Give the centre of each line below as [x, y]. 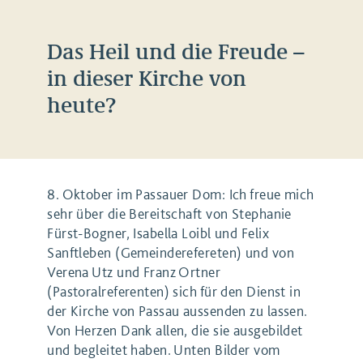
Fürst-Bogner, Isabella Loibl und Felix [158, 233]
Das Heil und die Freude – [176, 51]
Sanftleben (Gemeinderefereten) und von [171, 253]
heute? [82, 105]
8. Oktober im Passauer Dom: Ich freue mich [181, 194]
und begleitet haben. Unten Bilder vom [164, 350]
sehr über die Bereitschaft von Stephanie [169, 214]
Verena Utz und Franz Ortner [134, 272]
